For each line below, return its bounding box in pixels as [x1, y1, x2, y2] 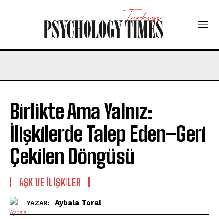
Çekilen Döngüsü [10, 144, 134, 169]
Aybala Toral [55, 198, 101, 208]
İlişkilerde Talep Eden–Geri [10, 121, 206, 146]
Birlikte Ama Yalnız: [10, 99, 152, 124]
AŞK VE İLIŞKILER [19, 176, 81, 188]
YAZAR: [27, 199, 50, 207]
